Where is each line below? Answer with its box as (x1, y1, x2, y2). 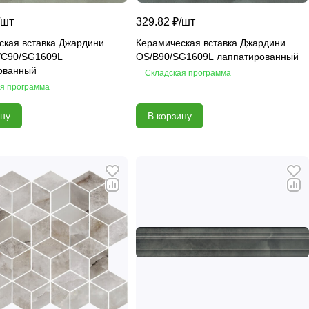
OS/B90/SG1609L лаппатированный (136, 50, 299, 62)
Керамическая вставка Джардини (136, 37, 286, 48)
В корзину (148, 110, 192, 121)
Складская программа (145, 68, 231, 78)
